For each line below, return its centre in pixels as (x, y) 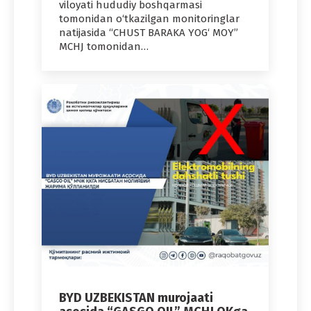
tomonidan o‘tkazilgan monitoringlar (149, 18)
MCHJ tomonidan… (104, 46)
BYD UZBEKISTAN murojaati (136, 297)
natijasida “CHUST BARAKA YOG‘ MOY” (149, 32)
